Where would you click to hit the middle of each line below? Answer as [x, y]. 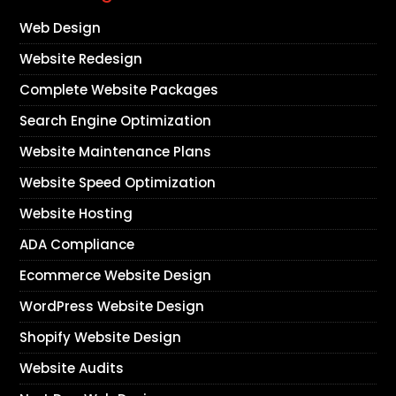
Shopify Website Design [101, 338]
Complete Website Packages [119, 90]
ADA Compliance [77, 245]
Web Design [61, 28]
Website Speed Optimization [118, 183]
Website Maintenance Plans [116, 152]
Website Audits [72, 369]
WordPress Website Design [112, 307]
